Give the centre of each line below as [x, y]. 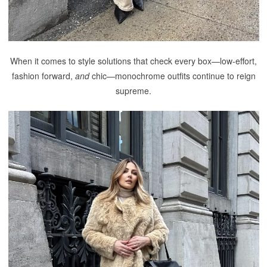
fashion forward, [43, 76]
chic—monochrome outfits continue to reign [172, 76]
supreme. [133, 91]
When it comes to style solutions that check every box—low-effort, [133, 61]
